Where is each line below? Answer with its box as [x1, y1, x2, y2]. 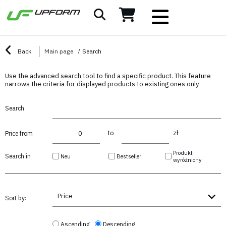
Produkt [173, 149, 193, 156]
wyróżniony [173, 156, 202, 163]
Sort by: [5, 194, 26, 202]
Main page [44, 47, 73, 55]
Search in [5, 152, 31, 160]
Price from [5, 130, 33, 138]
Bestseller [117, 152, 142, 160]
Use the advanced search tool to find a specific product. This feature [5, 71, 211, 80]
